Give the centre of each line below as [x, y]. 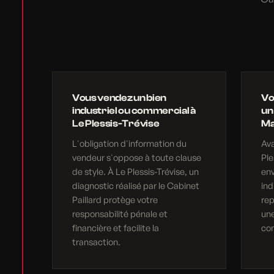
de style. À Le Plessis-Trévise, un [136, 172]
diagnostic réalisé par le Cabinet [136, 186]
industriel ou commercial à [134, 111]
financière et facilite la [116, 228]
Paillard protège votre [115, 200]
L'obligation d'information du [130, 143]
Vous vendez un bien [119, 98]
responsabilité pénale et [120, 214]
